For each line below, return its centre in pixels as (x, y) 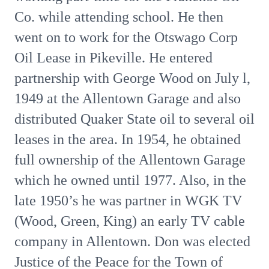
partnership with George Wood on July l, (132, 78)
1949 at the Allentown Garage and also (128, 98)
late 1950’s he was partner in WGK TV (128, 201)
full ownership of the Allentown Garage (130, 160)
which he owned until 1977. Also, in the (130, 180)
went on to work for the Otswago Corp (126, 37)
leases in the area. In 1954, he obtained (128, 139)
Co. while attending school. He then (119, 17)
